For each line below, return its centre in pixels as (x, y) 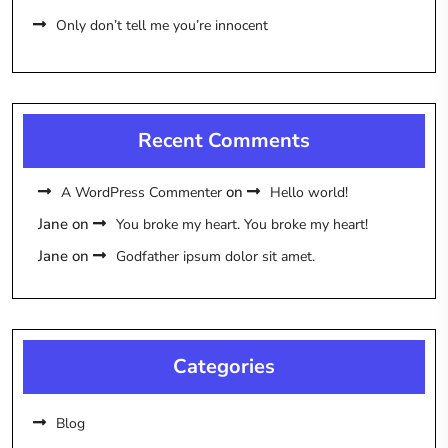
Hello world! (309, 193)
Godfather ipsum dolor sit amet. (215, 257)
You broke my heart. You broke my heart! (242, 225)
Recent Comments (224, 141)
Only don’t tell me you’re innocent (162, 26)
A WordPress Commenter (141, 193)
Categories (224, 367)
